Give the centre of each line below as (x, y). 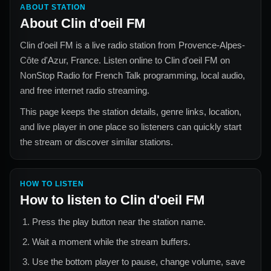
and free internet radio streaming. (85, 90)
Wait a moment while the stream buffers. (111, 241)
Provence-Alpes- (212, 45)
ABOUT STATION (53, 7)
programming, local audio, (193, 75)
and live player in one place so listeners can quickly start (131, 126)
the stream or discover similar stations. (96, 142)
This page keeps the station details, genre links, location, (131, 111)
